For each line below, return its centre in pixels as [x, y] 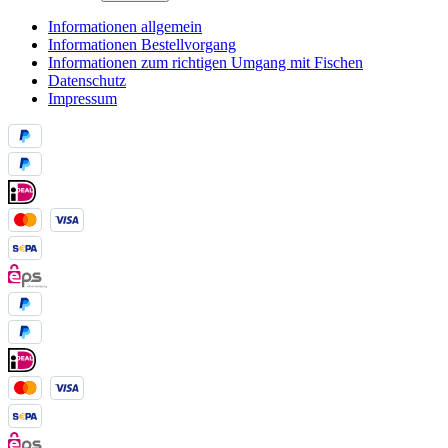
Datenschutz [87, 80]
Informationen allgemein [125, 26]
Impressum [82, 98]
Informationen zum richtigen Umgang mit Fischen [205, 62]
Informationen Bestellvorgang [142, 44]
